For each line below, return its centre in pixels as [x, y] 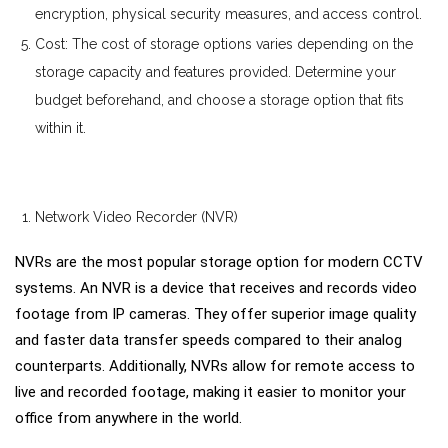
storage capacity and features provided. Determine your [215, 72]
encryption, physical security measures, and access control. [228, 14]
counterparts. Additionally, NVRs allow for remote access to [215, 365]
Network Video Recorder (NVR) [136, 217]
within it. [60, 128]
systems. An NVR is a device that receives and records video [216, 287]
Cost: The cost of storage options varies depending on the [223, 44]
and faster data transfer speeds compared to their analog [208, 339]
